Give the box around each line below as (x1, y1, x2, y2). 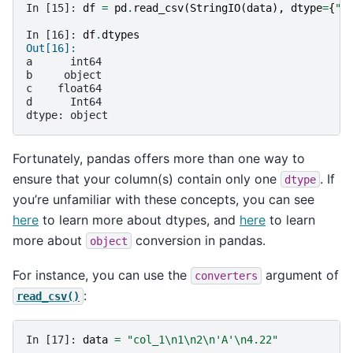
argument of (262, 267, 339, 284)
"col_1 (127, 333, 165, 347)
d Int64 (26, 95, 102, 108)
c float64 (26, 81, 102, 95)
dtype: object (26, 108, 108, 121)
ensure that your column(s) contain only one (13, 170, 281, 187)
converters (195, 269, 258, 283)
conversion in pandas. (132, 232, 266, 248)
